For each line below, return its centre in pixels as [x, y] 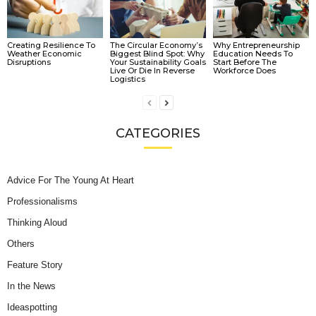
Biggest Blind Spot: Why [157, 53]
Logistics [127, 79]
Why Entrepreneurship [256, 45]
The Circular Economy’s [156, 45]
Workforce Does [244, 70]
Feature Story [35, 265]
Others [21, 243]
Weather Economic [44, 53]
